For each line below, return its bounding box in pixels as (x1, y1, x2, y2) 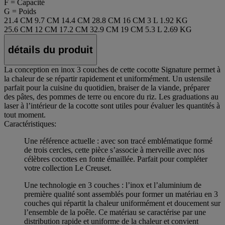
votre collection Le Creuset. (24, 164, 111, 173)
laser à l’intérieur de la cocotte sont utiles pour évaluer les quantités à (4, 101, 220, 110)
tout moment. (4, 110, 46, 120)
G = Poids (4, 7, 36, 16)
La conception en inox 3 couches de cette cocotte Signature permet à (4, 65, 220, 74)
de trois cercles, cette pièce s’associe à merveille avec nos (24, 146, 204, 155)
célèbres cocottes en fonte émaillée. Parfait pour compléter (24, 155, 207, 164)
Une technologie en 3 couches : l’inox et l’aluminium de (24, 181, 201, 190)
